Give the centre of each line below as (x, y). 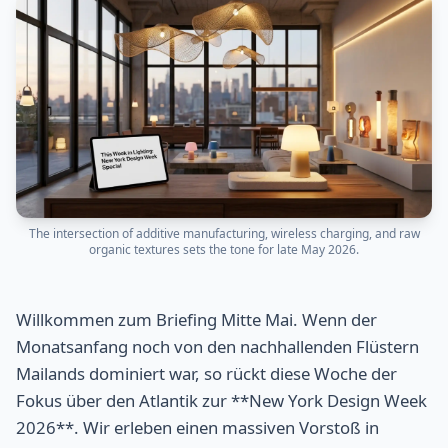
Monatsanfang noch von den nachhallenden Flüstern (217, 346)
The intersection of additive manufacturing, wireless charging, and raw (224, 233)
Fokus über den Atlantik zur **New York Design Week (221, 400)
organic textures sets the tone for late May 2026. (224, 249)
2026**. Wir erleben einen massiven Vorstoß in (197, 427)
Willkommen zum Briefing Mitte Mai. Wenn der (196, 319)
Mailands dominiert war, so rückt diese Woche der (206, 373)
